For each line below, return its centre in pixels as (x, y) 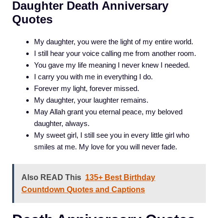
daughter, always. (62, 124)
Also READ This (51, 177)
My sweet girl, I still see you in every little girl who (112, 135)
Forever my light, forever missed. (87, 89)
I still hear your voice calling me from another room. (115, 54)
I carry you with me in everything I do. (93, 77)
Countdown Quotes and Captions (83, 189)
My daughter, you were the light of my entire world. (114, 42)
